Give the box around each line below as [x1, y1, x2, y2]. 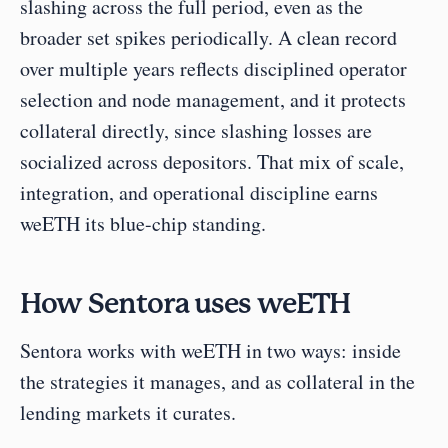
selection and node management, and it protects [20, 86, 406, 114]
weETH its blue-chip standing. [20, 210, 266, 238]
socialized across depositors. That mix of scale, [20, 148, 404, 176]
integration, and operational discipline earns [20, 179, 378, 207]
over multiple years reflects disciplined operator [20, 55, 407, 83]
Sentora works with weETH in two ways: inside [20, 337, 401, 365]
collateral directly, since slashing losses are [20, 117, 372, 145]
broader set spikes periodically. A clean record [20, 24, 397, 52]
